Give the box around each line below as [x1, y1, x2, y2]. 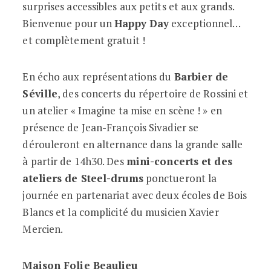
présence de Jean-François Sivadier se [22, 120, 199, 134]
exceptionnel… [169, 16, 241, 30]
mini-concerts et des [126, 154, 232, 168]
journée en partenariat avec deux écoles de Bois [22, 188, 247, 202]
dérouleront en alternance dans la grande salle [22, 137, 243, 151]
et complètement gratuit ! [22, 33, 145, 47]
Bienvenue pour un [22, 16, 115, 30]
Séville [22, 87, 58, 100]
